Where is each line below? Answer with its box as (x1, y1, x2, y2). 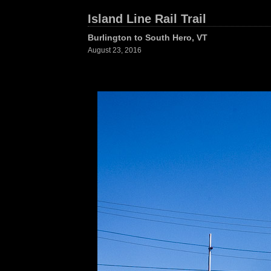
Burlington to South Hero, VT (88, 33, 207, 42)
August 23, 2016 (88, 46, 142, 54)
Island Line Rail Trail (88, 12, 206, 25)
